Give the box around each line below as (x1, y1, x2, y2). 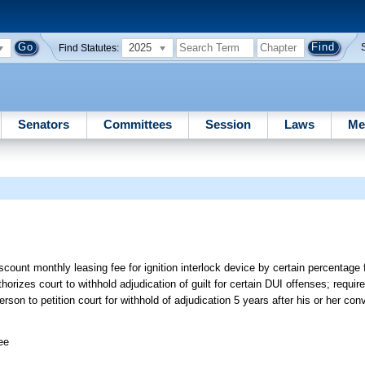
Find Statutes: (59, 42, 120, 53)
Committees (103, 117, 172, 131)
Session (204, 117, 251, 131)
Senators (18, 117, 70, 131)
